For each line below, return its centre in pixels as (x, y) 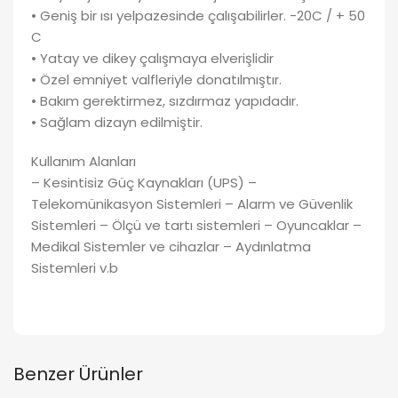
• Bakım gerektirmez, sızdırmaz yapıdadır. (165, 100)
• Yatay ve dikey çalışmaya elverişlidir (152, 58)
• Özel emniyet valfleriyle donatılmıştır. (156, 79)
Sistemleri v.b (75, 267)
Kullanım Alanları (84, 161)
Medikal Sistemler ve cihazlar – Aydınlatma (171, 246)
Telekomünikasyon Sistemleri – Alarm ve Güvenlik (192, 203)
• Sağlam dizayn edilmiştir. (117, 122)
